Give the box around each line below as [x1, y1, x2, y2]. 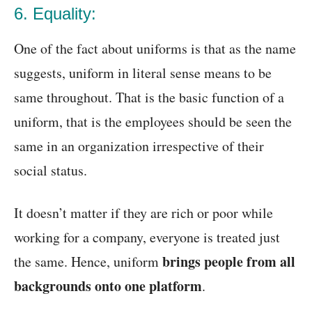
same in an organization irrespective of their [14, 136, 264, 156]
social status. [14, 161, 87, 180]
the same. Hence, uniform [14, 252, 162, 272]
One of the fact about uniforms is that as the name [14, 39, 296, 58]
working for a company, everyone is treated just [14, 228, 280, 247]
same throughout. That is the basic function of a [14, 88, 284, 107]
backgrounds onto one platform [14, 276, 202, 297]
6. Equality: [14, 4, 96, 24]
